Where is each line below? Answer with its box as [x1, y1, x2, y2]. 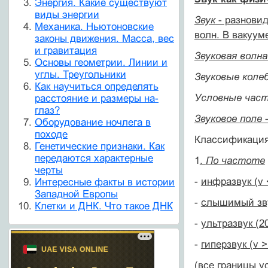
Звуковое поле [194, 113, 262, 124]
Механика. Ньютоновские [35, 21, 154, 33]
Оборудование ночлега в [35, 117, 151, 129]
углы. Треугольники [35, 69, 126, 81]
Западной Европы [35, 188, 118, 200]
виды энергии [35, 9, 99, 21]
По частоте [205, 155, 265, 166]
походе [35, 129, 68, 141]
